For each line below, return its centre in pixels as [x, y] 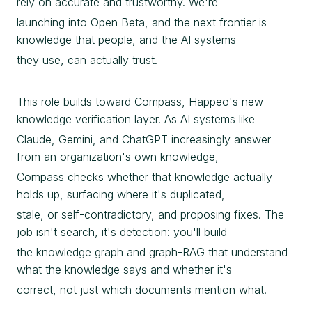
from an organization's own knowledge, [118, 157]
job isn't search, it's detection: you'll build [122, 232]
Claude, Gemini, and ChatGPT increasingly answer [144, 140]
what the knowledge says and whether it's [124, 270]
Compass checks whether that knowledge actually [145, 177]
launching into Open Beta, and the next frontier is [142, 23]
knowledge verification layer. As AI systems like [136, 119]
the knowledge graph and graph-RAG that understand [152, 252]
